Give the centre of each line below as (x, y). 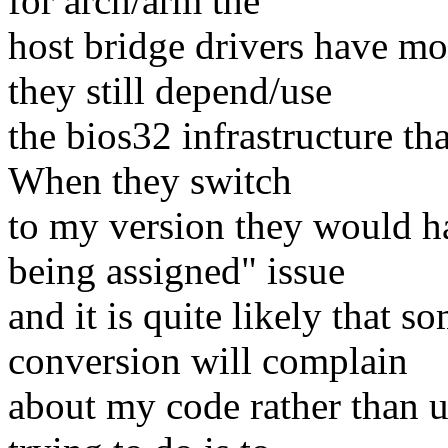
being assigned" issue (176, 271)
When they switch (150, 181)
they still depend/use (170, 91)
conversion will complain (208, 361)
